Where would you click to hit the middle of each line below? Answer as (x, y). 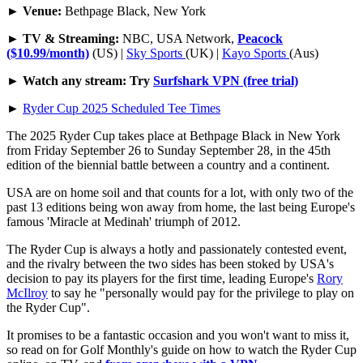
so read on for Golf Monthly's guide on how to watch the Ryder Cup (181, 350)
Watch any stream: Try (86, 81)
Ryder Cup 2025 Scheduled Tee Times (122, 109)
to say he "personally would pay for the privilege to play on (201, 293)
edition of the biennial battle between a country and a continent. (168, 165)
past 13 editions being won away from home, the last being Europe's (181, 207)
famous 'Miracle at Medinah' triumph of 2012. (124, 222)
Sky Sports (156, 53)
